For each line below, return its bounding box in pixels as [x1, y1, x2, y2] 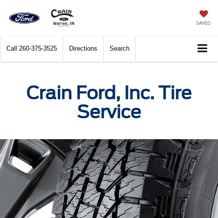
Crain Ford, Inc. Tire [26, 82, 192, 104]
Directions [69, 45, 97, 53]
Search [109, 45, 129, 53]
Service [77, 101, 141, 123]
